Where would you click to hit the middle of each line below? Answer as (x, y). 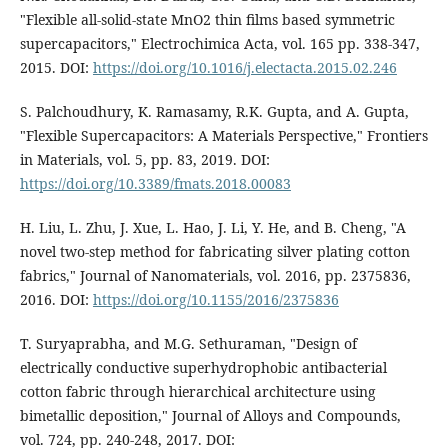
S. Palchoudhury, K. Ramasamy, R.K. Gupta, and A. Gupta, (214, 112)
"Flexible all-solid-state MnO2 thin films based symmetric (207, 20)
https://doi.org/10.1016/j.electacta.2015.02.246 (244, 68)
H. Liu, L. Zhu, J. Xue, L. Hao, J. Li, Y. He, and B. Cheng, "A (212, 228)
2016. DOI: (56, 300)
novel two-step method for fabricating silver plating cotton (214, 252)
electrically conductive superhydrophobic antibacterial (203, 368)
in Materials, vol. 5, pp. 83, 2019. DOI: (144, 160)
